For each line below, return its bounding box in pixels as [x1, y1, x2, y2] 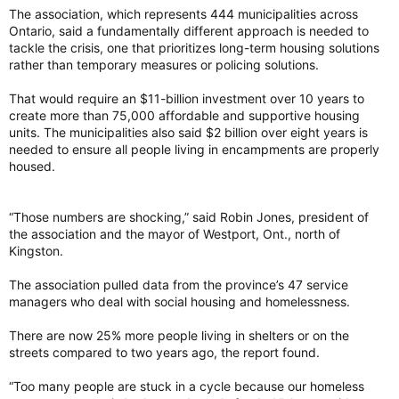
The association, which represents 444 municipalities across [9, 6, 358, 21]
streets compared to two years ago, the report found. [9, 345, 320, 360]
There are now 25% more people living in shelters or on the [9, 328, 349, 343]
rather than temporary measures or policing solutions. [9, 57, 319, 72]
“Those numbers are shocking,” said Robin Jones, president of [9, 209, 369, 224]
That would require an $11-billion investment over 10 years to [9, 91, 364, 106]
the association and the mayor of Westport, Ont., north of [9, 226, 340, 241]
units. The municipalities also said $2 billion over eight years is [9, 125, 368, 140]
